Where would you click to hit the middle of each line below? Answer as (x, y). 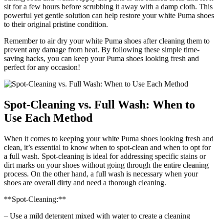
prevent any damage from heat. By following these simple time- (102, 49)
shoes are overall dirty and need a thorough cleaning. (85, 182)
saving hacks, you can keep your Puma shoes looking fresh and (101, 58)
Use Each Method (48, 118)
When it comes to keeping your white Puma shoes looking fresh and (109, 138)
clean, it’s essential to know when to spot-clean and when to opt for (107, 147)
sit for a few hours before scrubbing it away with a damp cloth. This (108, 6)
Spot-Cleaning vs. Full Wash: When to (99, 104)
